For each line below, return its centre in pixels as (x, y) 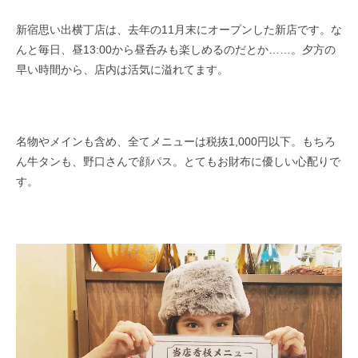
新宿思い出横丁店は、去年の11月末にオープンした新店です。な (179, 29)
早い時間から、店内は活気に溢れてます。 (122, 69)
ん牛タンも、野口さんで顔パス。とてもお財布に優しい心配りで (178, 161)
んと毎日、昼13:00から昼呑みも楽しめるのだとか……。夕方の (176, 49)
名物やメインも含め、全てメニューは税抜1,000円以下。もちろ (176, 141)
